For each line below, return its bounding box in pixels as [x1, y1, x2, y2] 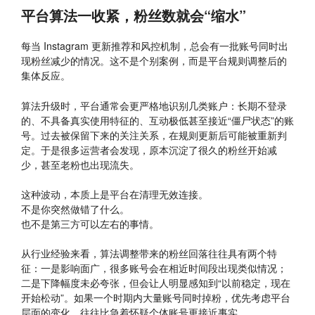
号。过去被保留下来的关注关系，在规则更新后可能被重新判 [21, 127, 287, 142]
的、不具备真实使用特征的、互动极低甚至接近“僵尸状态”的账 [21, 112, 294, 127]
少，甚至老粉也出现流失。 [21, 157, 139, 172]
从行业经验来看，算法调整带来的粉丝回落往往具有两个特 [21, 246, 277, 261]
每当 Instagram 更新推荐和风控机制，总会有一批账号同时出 [21, 39, 288, 53]
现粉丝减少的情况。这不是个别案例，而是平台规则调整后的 [21, 53, 287, 68]
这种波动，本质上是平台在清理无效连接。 [21, 186, 208, 201]
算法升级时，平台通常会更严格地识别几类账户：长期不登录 [21, 98, 287, 112]
